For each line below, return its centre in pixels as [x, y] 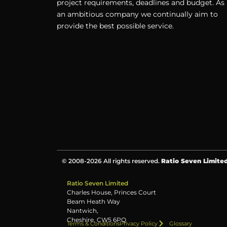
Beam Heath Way [93, 201]
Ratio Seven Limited [98, 183]
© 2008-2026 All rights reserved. [111, 161]
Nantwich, [83, 210]
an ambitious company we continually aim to [137, 14]
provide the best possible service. [115, 26]
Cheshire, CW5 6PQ [97, 219]
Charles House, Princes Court [111, 192]
